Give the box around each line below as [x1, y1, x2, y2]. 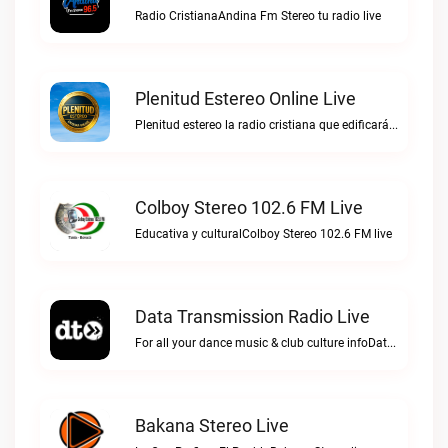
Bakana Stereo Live [135, 415, 289, 436]
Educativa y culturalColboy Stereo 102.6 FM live [135, 227, 392, 241]
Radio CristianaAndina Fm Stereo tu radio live [135, 9, 381, 23]
